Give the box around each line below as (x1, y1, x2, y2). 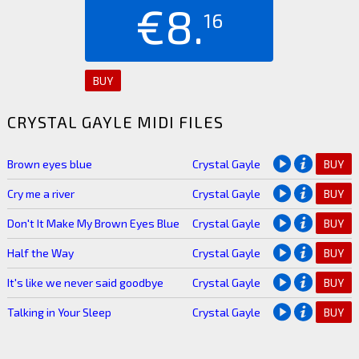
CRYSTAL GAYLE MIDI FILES (6, 111, 224, 131)
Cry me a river (6, 186, 75, 200)
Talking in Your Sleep (6, 305, 111, 319)
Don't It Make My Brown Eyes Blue (6, 216, 179, 230)
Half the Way (6, 245, 74, 260)
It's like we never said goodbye (6, 275, 163, 289)
